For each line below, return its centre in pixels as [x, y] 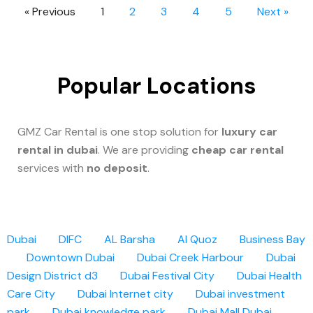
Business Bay [272, 239]
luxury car [249, 132]
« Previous [50, 12]
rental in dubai [58, 150]
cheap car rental [238, 150]
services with [52, 168]
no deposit [117, 168]
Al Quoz [197, 239]
